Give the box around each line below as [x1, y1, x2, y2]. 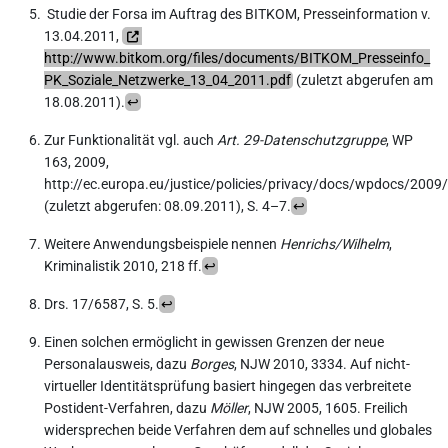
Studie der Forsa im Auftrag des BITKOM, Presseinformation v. [44, 5, 431, 22]
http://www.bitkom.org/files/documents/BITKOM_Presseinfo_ [44, 49, 430, 66]
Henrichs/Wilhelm [280, 235, 389, 252]
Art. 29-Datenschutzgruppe [217, 131, 386, 148]
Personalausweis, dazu [44, 355, 190, 372]
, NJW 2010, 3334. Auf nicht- [234, 355, 410, 372]
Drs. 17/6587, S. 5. [44, 295, 159, 312]
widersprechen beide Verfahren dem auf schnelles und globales [44, 421, 432, 438]
